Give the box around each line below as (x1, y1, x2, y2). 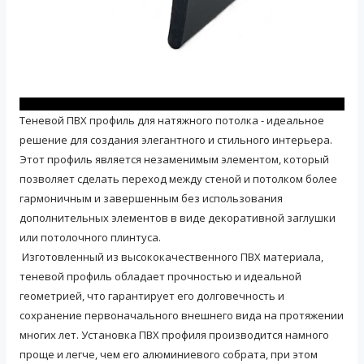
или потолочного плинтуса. (19, 230, 161, 245)
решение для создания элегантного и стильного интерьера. (19, 132, 332, 147)
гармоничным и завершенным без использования (19, 191, 283, 206)
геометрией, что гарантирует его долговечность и (19, 288, 284, 303)
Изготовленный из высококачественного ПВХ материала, (19, 249, 323, 264)
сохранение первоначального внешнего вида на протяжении (19, 308, 344, 323)
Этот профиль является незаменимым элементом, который (19, 152, 329, 167)
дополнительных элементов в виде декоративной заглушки (19, 210, 336, 225)
